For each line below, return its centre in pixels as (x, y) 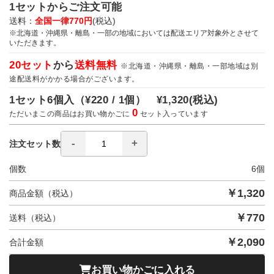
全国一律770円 (64, 21)
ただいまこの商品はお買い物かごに (71, 114)
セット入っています (173, 114)
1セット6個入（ (47, 100)
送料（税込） (35, 217)
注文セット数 (35, 144)
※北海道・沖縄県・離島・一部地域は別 (190, 66)
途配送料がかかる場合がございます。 (74, 79)
